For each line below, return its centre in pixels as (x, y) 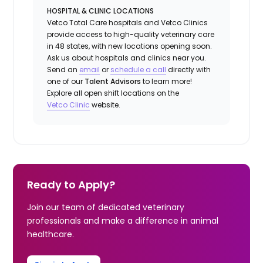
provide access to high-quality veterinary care (131, 34)
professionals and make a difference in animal (123, 220)
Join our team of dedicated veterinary (106, 207)
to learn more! (167, 81)
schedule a (132, 69)
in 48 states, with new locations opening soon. (130, 46)
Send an (63, 69)
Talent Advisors (113, 81)
